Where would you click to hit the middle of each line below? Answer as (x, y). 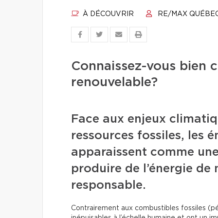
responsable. (109, 185)
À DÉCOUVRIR (107, 14)
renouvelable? (114, 82)
